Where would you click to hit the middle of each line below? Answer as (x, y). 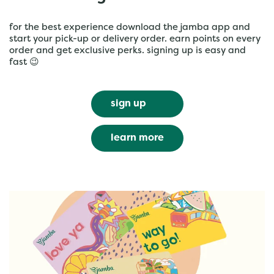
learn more (137, 138)
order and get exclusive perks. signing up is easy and (128, 51)
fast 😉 (24, 62)
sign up (128, 104)
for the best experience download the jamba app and (130, 28)
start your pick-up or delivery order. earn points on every (135, 39)
